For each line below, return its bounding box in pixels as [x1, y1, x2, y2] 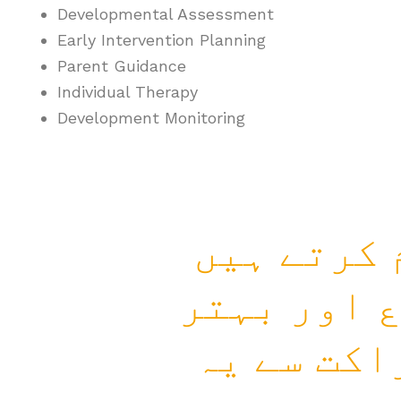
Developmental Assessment [57, 4, 274, 23]
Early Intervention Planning [57, 30, 266, 49]
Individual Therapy [57, 82, 198, 101]
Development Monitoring [57, 108, 245, 127]
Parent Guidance [57, 56, 186, 75]
